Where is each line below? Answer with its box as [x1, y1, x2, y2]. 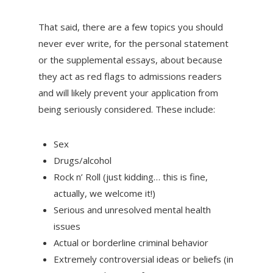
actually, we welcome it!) [53, 187, 155, 200]
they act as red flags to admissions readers [38, 70, 222, 83]
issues [53, 220, 80, 233]
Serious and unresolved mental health [53, 204, 211, 216]
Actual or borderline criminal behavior [53, 236, 208, 249]
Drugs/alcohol [53, 154, 112, 167]
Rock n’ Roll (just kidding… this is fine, [53, 171, 208, 183]
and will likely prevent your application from [38, 87, 218, 99]
